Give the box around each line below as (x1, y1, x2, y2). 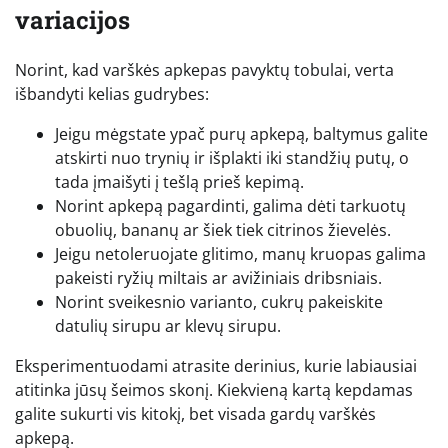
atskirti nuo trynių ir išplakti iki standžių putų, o (55, 147, 409, 170)
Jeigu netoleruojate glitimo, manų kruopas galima (55, 243, 426, 266)
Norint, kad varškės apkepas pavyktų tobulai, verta (15, 59, 394, 82)
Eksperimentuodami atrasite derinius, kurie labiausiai (15, 355, 417, 378)
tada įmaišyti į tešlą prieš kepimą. (55, 171, 304, 194)
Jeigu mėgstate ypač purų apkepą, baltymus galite (55, 123, 428, 146)
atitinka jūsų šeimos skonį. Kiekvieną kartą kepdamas (15, 379, 413, 402)
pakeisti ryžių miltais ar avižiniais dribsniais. (55, 267, 382, 290)
